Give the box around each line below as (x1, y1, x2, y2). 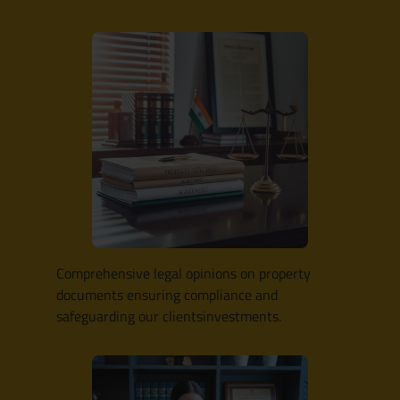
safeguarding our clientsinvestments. (56, 305, 282, 328)
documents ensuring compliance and (56, 284, 279, 306)
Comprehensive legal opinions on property (56, 262, 312, 285)
